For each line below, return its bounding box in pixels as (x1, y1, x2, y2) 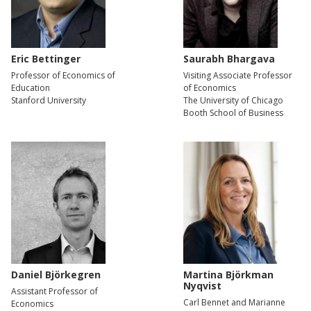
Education (11, 82, 50, 94)
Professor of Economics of (11, 69, 115, 82)
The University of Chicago (183, 94, 283, 107)
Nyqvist (183, 279, 221, 293)
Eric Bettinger (11, 52, 81, 66)
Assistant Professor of (11, 285, 98, 298)
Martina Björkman (183, 268, 274, 282)
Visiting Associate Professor (183, 69, 292, 82)
